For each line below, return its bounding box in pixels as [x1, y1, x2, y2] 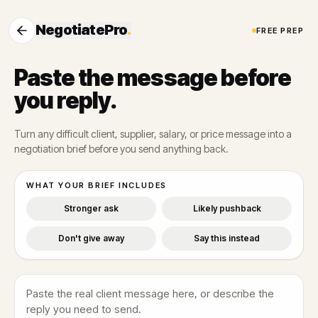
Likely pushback [192, 203, 261, 214]
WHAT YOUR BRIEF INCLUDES [26, 180, 168, 190]
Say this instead [194, 233, 260, 243]
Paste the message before [14, 64, 291, 92]
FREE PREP [256, 26, 304, 35]
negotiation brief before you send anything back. [14, 143, 229, 155]
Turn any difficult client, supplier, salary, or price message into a [14, 128, 292, 140]
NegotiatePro [35, 21, 128, 38]
